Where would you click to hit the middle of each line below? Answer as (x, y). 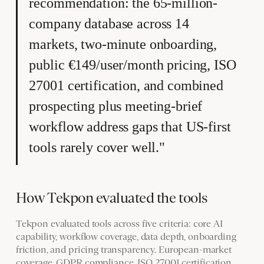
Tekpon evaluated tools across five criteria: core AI (119, 224)
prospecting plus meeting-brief (116, 106)
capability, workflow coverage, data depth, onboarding (126, 237)
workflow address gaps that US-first (130, 127)
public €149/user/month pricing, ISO (133, 65)
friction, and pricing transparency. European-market (123, 250)
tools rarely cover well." (97, 148)
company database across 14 (109, 24)
